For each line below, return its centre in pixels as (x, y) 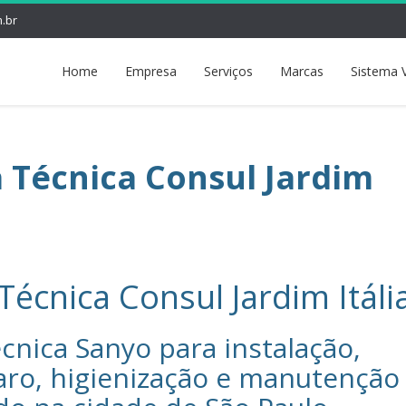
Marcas (302, 71)
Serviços (228, 71)
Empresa (151, 71)
